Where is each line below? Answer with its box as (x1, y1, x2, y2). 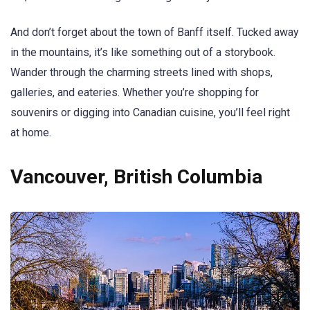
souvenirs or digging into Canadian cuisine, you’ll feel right (10, 106, 290, 120)
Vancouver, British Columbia (10, 165, 263, 189)
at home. (10, 126, 51, 140)
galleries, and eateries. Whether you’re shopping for (10, 86, 259, 100)
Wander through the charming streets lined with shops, (10, 66, 273, 80)
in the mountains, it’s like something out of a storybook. (10, 46, 275, 60)
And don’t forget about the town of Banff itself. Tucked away (10, 26, 299, 39)
